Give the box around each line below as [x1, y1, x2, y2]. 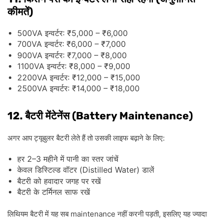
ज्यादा [192, 209, 207, 218]
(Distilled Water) [77, 165, 142, 175]
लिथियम [7, 209, 28, 218]
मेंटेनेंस [45, 110, 70, 122]
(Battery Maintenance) [70, 109, 193, 122]
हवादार [44, 177, 63, 185]
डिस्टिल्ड [35, 166, 61, 175]
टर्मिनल [42, 188, 62, 197]
